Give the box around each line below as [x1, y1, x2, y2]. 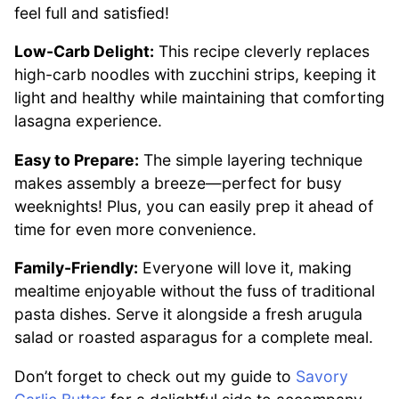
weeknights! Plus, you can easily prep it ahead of [14, 196, 373, 216]
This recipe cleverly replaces [154, 42, 370, 61]
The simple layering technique [139, 150, 362, 169]
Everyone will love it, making [138, 258, 352, 278]
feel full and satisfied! [14, 3, 169, 22]
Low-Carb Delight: [14, 42, 154, 61]
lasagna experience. [14, 111, 162, 131]
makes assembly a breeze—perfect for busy [14, 173, 342, 192]
